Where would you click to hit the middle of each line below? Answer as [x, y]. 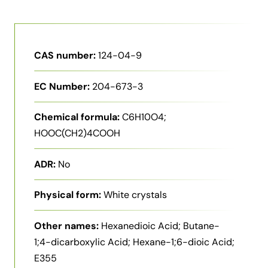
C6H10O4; [144, 117]
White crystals [135, 195]
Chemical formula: [77, 117]
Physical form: [68, 195]
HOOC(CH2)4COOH [77, 133]
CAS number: [65, 55]
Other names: [66, 226]
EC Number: [62, 86]
